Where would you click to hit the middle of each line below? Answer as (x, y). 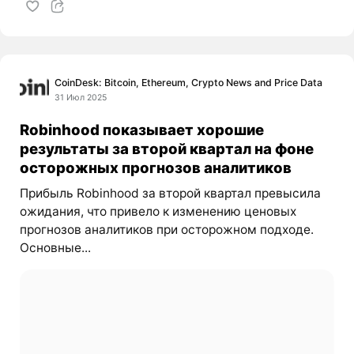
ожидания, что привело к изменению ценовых (158, 212)
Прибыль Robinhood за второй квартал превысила (170, 194)
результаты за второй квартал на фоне (166, 149)
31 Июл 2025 (81, 97)
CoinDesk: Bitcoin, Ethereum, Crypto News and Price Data (189, 82)
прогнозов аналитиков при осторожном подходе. (166, 230)
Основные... (55, 248)
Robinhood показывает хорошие (141, 130)
